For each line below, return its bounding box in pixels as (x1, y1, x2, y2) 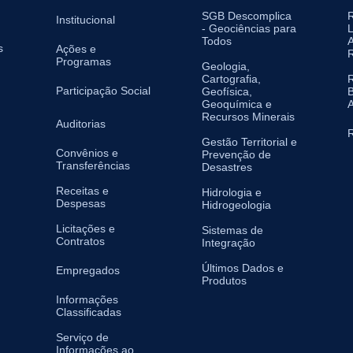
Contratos (56, 234, 105, 247)
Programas (56, 54, 111, 68)
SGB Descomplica (202, 9, 292, 22)
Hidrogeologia (202, 198, 271, 211)
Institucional (56, 13, 115, 26)
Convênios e (56, 146, 118, 159)
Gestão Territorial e (202, 135, 297, 148)
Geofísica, (202, 84, 252, 98)
